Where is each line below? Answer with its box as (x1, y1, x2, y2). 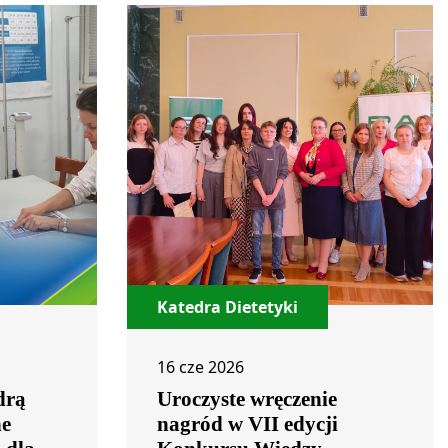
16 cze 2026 (157, 356, 244, 378)
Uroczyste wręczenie (157, 387, 337, 411)
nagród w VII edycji (157, 412, 338, 436)
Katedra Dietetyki (157, 296, 298, 318)
